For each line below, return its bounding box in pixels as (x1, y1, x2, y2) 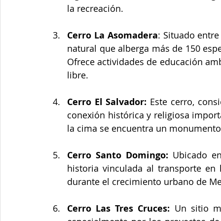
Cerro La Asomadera (67, 29, 158, 41)
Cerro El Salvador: (67, 95, 150, 108)
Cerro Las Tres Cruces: (67, 202, 175, 215)
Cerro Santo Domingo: (67, 148, 168, 161)
